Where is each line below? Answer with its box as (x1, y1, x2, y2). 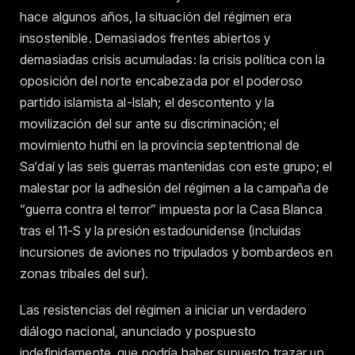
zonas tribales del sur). (20, 265, 149, 281)
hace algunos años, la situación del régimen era (20, 8, 292, 25)
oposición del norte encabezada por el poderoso (20, 72, 303, 89)
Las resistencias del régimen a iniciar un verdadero (20, 301, 307, 318)
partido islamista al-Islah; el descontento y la (20, 94, 275, 110)
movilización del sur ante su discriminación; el (20, 115, 280, 132)
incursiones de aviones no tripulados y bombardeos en (20, 243, 333, 260)
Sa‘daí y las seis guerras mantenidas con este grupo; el (20, 158, 333, 174)
